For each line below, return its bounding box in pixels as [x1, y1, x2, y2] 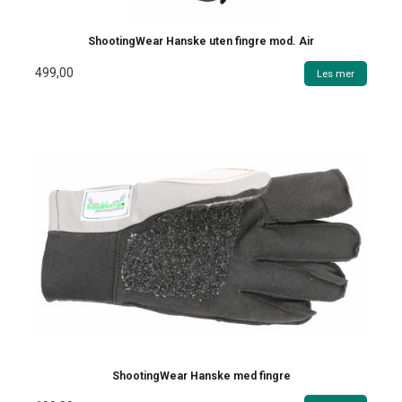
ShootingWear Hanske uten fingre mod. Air [88, 35, 314, 48]
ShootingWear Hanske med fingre [111, 369, 291, 382]
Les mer [316, 66, 354, 80]
